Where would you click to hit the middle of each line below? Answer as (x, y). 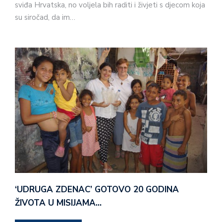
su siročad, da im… (45, 17)
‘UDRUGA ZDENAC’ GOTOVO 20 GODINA (97, 190)
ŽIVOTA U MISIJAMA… (58, 203)
